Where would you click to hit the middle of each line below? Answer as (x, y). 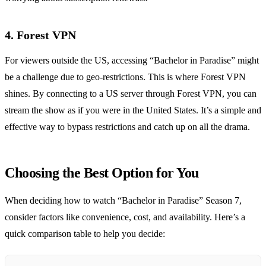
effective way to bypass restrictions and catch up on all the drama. (127, 127)
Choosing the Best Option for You (102, 173)
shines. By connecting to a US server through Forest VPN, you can (131, 94)
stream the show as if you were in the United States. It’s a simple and (133, 110)
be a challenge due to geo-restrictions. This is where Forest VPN (125, 77)
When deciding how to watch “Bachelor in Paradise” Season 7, (123, 201)
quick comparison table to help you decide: (85, 234)
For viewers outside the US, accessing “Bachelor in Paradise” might (132, 61)
